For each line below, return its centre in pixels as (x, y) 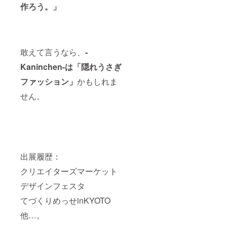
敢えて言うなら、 (53, 52)
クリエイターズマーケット (69, 171)
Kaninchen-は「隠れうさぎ (71, 66)
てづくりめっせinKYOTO (65, 200)
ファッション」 (49, 81)
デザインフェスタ (53, 185)
